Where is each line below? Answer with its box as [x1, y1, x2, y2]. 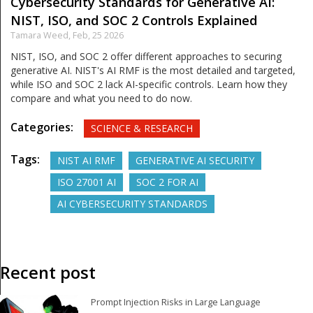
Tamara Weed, [10, 29, 73, 41]
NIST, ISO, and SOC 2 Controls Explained [10, 11, 258, 29]
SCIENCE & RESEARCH [91, 121, 193, 135]
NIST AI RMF [57, 153, 115, 167]
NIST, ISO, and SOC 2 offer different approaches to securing [10, 49, 282, 63]
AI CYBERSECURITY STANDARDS [57, 196, 208, 210]
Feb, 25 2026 [73, 29, 124, 41]
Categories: [10, 119, 73, 135]
